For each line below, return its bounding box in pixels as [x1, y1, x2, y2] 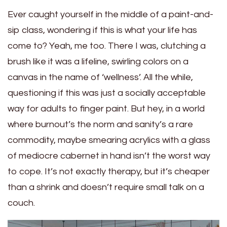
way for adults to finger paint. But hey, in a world [8, 104, 205, 113]
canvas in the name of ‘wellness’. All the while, [8, 72, 193, 82]
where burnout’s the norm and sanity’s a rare [8, 120, 193, 129]
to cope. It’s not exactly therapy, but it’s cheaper [8, 167, 210, 176]
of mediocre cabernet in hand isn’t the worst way [8, 151, 210, 161]
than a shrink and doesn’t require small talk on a [8, 182, 204, 192]
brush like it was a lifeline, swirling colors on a [8, 57, 188, 66]
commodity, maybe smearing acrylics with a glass [8, 135, 210, 145]
